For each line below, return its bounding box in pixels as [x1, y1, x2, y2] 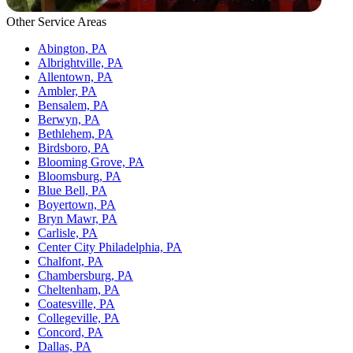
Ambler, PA [38, 84, 97, 98]
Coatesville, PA [38, 297, 115, 311]
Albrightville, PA [38, 56, 123, 70]
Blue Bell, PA [38, 184, 107, 198]
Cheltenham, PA [38, 283, 120, 297]
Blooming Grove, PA [38, 155, 144, 169]
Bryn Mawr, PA [38, 212, 117, 226]
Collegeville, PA [38, 311, 120, 325]
